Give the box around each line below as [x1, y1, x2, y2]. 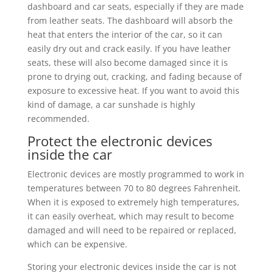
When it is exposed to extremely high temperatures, [27, 196, 239, 208]
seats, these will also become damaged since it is [27, 56, 228, 68]
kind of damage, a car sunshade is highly [27, 98, 195, 110]
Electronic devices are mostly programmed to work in [27, 168, 244, 180]
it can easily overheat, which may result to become [27, 210, 234, 222]
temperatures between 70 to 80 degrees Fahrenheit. [27, 182, 241, 194]
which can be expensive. [27, 238, 130, 250]
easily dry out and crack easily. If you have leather [27, 42, 231, 54]
